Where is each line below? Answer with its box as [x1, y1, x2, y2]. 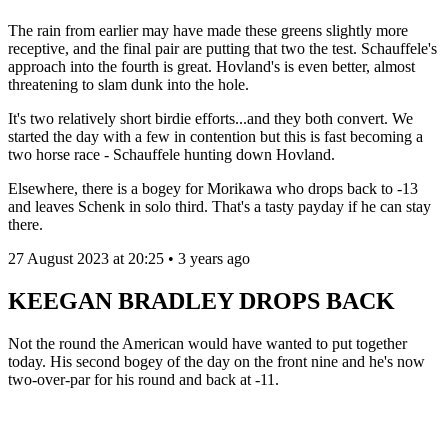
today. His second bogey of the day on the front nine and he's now [8, 353, 425, 371]
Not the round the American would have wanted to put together [8, 335, 407, 353]
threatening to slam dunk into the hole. [8, 76, 253, 94]
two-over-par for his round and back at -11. [8, 371, 279, 389]
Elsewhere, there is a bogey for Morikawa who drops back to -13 [8, 180, 418, 198]
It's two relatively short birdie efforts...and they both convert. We [8, 110, 413, 128]
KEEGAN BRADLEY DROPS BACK [8, 288, 401, 315]
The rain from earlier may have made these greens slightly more [8, 22, 408, 40]
